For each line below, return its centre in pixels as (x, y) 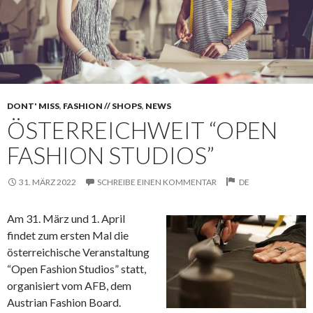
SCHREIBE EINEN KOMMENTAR (157, 182)
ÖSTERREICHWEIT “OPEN (142, 130)
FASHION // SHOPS (102, 105)
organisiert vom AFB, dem (69, 285)
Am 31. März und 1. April (66, 218)
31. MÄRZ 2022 (48, 182)
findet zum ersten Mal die (68, 235)
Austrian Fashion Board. (64, 302)
